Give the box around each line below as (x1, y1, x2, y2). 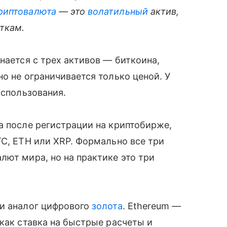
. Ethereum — (122, 200, 181, 211)
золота (92, 200, 123, 211)
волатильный (88, 6, 148, 17)
